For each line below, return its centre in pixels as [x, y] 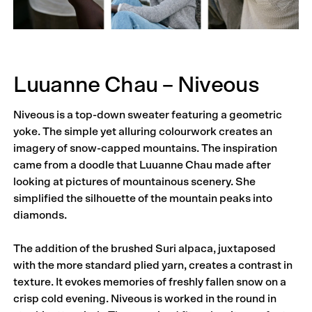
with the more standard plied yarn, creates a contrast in [153, 265]
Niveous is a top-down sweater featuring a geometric [148, 115]
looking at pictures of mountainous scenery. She [135, 181]
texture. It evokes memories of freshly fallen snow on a [150, 282]
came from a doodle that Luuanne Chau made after [142, 165]
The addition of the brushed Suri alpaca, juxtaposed [145, 248]
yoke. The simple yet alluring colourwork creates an [143, 131]
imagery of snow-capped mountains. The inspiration [146, 148]
